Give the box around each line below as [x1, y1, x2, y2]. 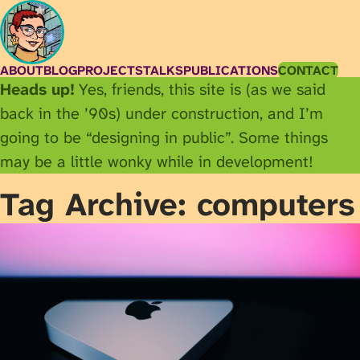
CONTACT [278, 62, 338, 79]
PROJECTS [77, 62, 143, 79]
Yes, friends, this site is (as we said [75, 79, 325, 100]
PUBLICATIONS [183, 62, 278, 79]
